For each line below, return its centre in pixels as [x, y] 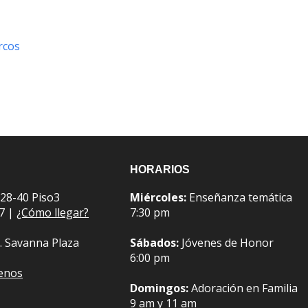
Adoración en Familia [243, 288]
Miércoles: [158, 198]
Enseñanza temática [239, 198]
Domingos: [159, 288]
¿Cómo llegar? [53, 213]
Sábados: [154, 243]
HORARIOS [160, 170]
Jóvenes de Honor [226, 243]
